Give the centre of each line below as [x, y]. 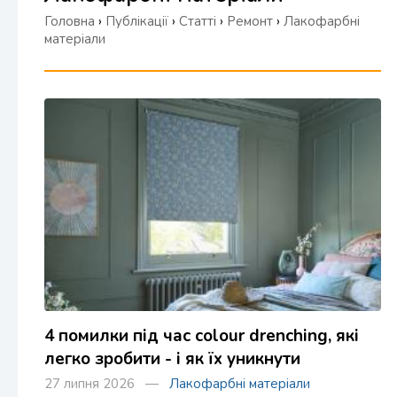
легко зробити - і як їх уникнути [172, 359]
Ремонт [250, 21]
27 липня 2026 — [107, 384]
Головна [70, 21]
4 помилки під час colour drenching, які [202, 336]
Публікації [137, 21]
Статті [198, 21]
